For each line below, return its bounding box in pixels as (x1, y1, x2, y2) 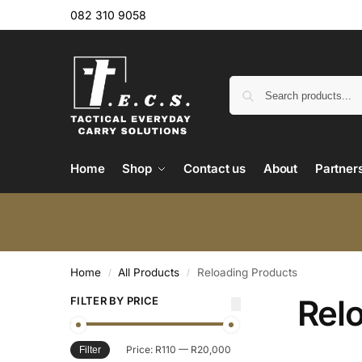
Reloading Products (196, 266, 297, 280)
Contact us (183, 161, 246, 176)
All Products (118, 266, 180, 280)
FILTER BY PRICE (70, 294, 159, 308)
